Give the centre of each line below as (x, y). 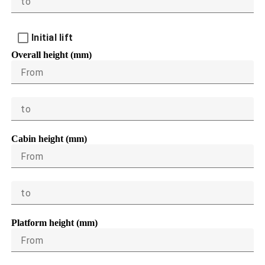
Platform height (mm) (54, 222)
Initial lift (52, 37)
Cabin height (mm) (49, 138)
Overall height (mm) (51, 54)
